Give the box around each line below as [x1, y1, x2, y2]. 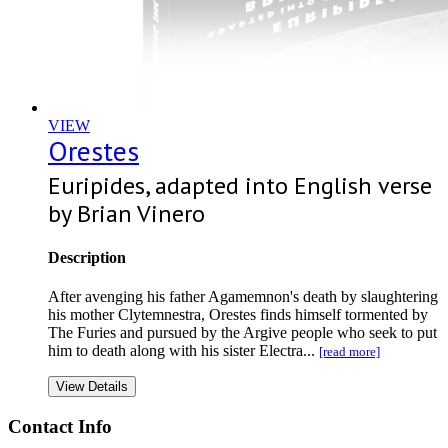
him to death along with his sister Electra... [48, 342, 319, 360]
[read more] [319, 344, 380, 360]
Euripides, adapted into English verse [48, 169, 432, 201]
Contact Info [8, 415, 112, 437]
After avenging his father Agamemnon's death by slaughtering [48, 288, 438, 306]
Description [48, 248, 126, 266]
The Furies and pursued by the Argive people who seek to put [48, 324, 437, 342]
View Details [56, 379, 128, 395]
